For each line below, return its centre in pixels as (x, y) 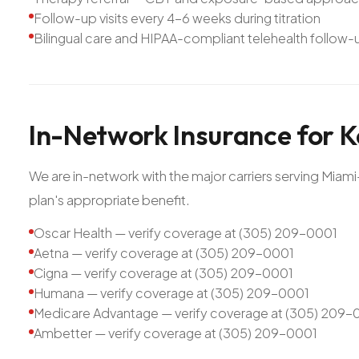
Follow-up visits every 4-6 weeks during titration (177, 18)
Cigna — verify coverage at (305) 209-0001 (163, 273)
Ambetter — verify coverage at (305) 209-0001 (175, 333)
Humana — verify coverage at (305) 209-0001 (171, 293)
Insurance (232, 135)
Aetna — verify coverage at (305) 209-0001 (164, 253)
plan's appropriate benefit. (109, 200)
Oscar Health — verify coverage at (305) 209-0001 (186, 233)
